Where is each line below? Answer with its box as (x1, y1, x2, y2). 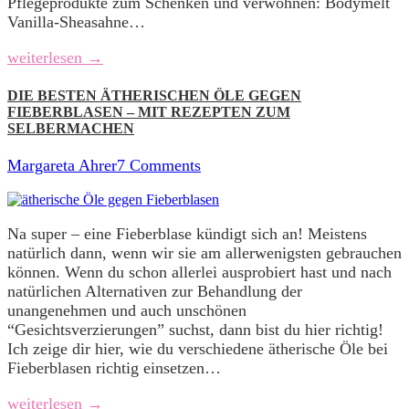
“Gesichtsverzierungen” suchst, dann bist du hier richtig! (7, 320, 383, 339)
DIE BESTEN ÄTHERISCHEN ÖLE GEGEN (7, 87, 301, 103)
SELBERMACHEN (7, 120, 134, 136)
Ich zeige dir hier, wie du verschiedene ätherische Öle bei (7, 339, 388, 358)
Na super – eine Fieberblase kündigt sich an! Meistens (7, 224, 367, 243)
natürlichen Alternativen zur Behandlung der (7, 281, 302, 300)
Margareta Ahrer (7, 155, 117, 174)
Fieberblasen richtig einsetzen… (7, 358, 221, 377)
